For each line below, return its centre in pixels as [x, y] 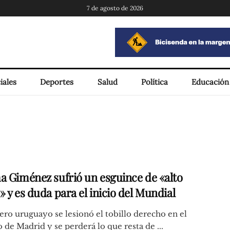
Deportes [57, 82]
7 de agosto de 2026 [115, 8]
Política [154, 82]
